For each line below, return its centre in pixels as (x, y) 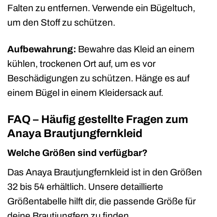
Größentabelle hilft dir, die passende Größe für (101, 201)
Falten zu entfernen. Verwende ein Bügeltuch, (101, 8)
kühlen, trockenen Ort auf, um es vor (81, 63)
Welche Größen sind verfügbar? (77, 153)
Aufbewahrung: (42, 49)
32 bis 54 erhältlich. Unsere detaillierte (85, 186)
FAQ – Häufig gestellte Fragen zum (98, 119)
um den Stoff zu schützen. (61, 22)
